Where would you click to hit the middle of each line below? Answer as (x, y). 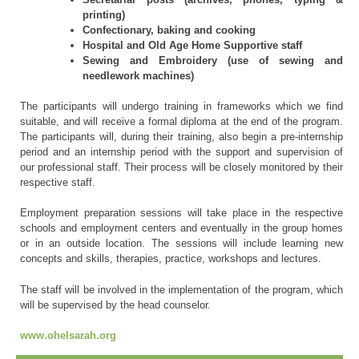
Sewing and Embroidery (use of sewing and (213, 60)
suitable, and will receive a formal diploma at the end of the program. (182, 122)
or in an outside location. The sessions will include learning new (182, 244)
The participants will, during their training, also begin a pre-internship (182, 137)
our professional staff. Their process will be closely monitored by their (182, 167)
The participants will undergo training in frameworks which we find (182, 107)
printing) (104, 14)
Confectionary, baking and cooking (169, 30)
